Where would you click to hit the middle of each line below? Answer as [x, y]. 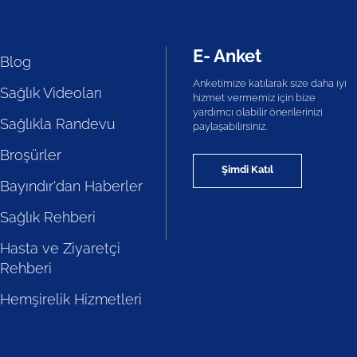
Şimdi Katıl [247, 169]
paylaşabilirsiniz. [229, 126]
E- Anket [227, 56]
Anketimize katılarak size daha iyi [269, 83]
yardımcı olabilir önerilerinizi [257, 112]
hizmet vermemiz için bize [254, 98]
